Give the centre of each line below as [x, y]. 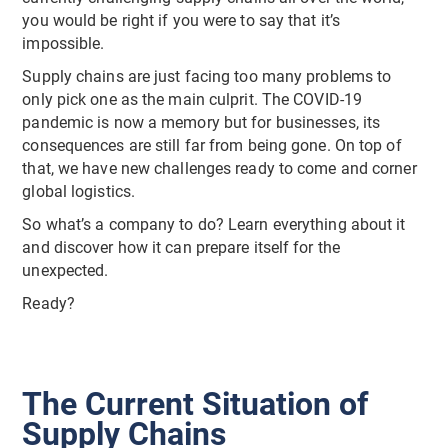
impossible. [67, 43]
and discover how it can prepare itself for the [181, 247]
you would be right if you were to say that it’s [181, 20]
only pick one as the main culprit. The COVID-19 [192, 99]
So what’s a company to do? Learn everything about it [214, 224]
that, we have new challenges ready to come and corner [219, 168]
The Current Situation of [195, 403]
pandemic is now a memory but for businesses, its [201, 122]
